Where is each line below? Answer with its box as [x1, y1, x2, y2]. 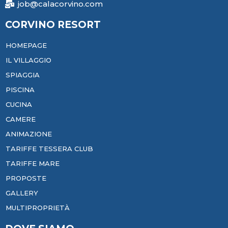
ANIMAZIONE [6, 129, 52, 138]
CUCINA [6, 100, 32, 108]
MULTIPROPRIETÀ [6, 203, 70, 212]
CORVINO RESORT [5, 18, 101, 31]
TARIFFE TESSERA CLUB [6, 144, 93, 153]
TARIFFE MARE [6, 159, 60, 167]
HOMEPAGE [6, 41, 47, 49]
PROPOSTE [6, 174, 46, 182]
